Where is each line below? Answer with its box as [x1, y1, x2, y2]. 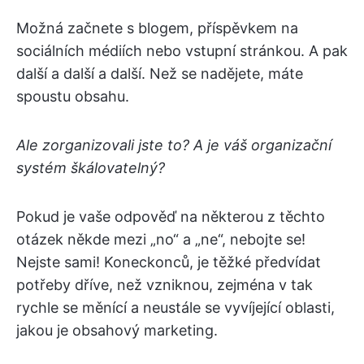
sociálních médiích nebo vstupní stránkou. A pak [16, 42, 348, 59]
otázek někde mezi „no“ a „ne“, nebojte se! [16, 231, 305, 248]
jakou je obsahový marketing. [16, 322, 218, 339]
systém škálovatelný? [16, 159, 165, 176]
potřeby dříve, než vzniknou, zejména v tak [16, 276, 313, 293]
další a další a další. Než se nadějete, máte [16, 65, 303, 82]
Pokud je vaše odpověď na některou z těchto [16, 208, 325, 225]
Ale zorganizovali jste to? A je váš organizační [16, 136, 331, 154]
